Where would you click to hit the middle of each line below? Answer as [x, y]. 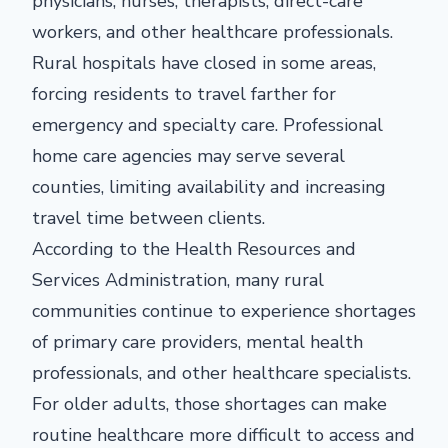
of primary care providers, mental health [197, 342]
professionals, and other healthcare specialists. [221, 373]
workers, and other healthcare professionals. [212, 32]
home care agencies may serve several [188, 156]
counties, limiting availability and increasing [209, 187]
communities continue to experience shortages [224, 311]
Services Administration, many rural [178, 280]
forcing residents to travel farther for [184, 94]
